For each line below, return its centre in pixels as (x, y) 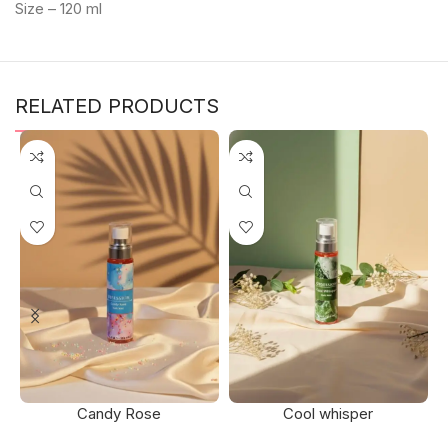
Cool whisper (328, 413)
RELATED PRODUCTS (117, 105)
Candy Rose (119, 413)
